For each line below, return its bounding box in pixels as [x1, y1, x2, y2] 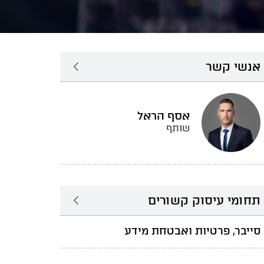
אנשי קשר [206, 60, 260, 74]
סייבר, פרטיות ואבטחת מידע [124, 225, 260, 237]
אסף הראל [137, 109, 190, 123]
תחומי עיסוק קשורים [148, 193, 260, 207]
